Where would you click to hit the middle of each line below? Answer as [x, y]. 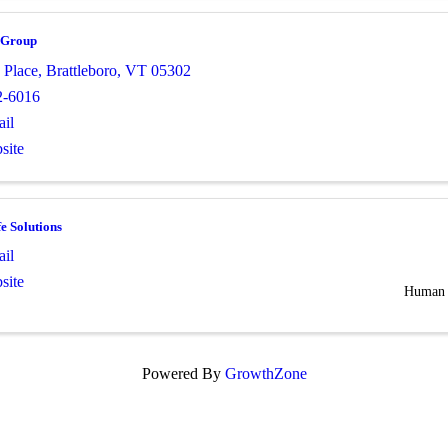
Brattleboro [81, 70]
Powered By [183, 374]
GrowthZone [265, 374]
